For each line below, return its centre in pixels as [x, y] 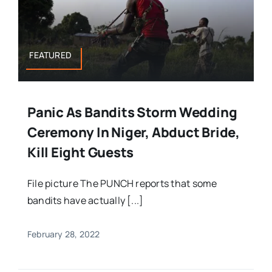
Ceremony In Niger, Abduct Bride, [133, 133]
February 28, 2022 [63, 234]
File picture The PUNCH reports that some [122, 184]
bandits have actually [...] [85, 201]
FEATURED [51, 55]
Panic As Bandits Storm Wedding [132, 113]
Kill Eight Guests [80, 153]
